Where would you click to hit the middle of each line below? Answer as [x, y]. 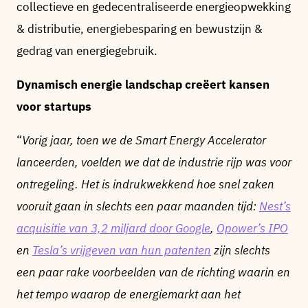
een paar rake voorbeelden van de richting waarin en [153, 272]
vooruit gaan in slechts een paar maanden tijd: [138, 206]
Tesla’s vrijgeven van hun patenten [122, 250]
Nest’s [275, 206]
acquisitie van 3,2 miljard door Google [113, 228]
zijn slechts [241, 250]
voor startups [54, 107]
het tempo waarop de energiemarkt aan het [129, 294]
